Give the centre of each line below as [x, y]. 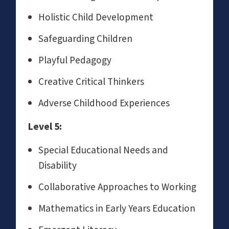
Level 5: [45, 127]
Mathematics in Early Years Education [117, 208]
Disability [58, 165]
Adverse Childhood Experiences [104, 103]
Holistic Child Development [96, 17]
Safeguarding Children [85, 39]
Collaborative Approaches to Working [117, 187]
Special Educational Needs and [103, 150]
